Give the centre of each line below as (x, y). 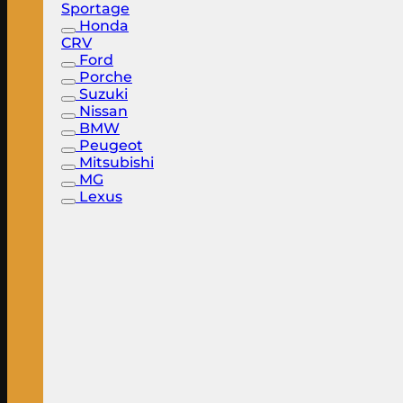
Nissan (103, 111)
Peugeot (111, 145)
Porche (106, 77)
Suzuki (103, 94)
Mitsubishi (116, 162)
